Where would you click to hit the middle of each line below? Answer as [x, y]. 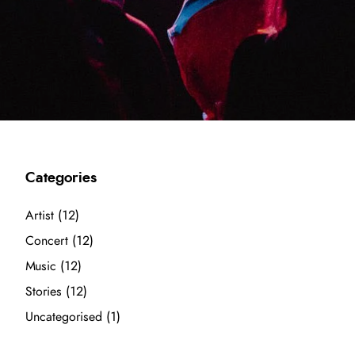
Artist [40, 216]
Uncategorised [64, 317]
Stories [44, 292]
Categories [61, 178]
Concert [47, 241]
